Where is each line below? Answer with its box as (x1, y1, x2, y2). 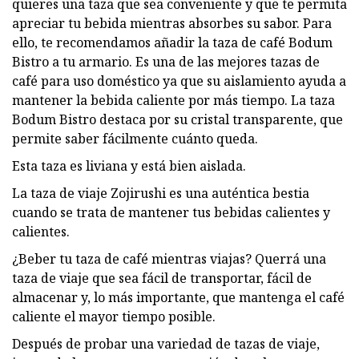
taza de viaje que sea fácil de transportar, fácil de (12, 268, 312, 287)
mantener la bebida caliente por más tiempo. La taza (12, 91, 335, 109)
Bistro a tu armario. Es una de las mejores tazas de (12, 52, 320, 71)
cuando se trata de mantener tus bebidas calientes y (12, 203, 330, 221)
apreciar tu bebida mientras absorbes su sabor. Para (12, 14, 332, 32)
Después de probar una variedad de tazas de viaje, (12, 334, 320, 353)
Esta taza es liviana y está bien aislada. (12, 156, 246, 175)
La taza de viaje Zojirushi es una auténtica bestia (12, 184, 309, 202)
